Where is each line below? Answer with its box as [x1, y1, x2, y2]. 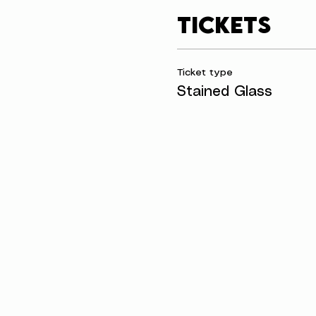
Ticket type [176, 68, 233, 78]
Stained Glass [176, 85, 272, 99]
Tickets [176, 11, 271, 38]
